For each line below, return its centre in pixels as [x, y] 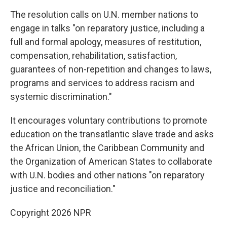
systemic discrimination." [61, 97]
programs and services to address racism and [102, 83]
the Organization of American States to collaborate [111, 161]
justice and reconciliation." [63, 189]
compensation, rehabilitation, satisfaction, [93, 55]
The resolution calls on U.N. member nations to [104, 14]
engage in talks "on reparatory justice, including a [107, 28]
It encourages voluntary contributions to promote [109, 120]
